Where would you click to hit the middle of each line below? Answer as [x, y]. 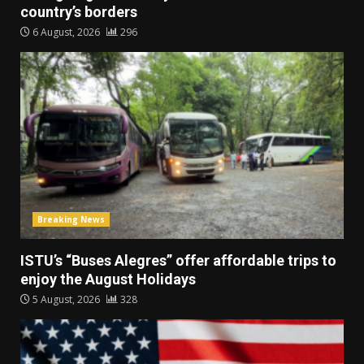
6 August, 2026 [66, 32]
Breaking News [71, 220]
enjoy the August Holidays [108, 279]
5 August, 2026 [66, 300]
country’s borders [79, 12]
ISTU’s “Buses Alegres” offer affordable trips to [178, 261]
